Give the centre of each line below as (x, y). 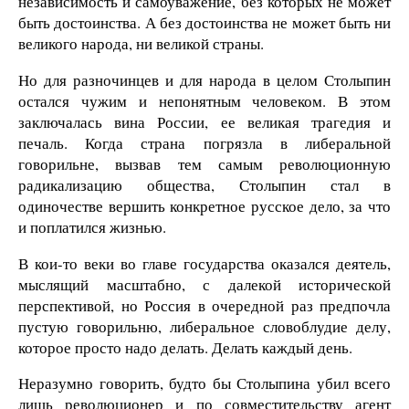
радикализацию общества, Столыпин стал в (204, 184)
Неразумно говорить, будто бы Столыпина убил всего (204, 383)
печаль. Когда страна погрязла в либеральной (204, 142)
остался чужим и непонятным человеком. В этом (204, 100)
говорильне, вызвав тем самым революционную (204, 163)
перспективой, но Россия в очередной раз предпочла (204, 305)
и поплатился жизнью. (92, 226)
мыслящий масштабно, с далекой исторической (204, 284)
